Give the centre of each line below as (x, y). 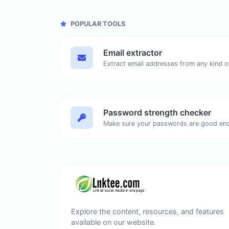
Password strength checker (157, 112)
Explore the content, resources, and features (147, 211)
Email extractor (133, 53)
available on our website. (113, 222)
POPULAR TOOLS (97, 24)
